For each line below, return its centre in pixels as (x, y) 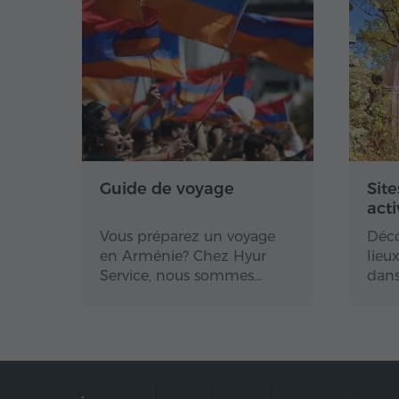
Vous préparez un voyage (187, 236)
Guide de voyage (167, 189)
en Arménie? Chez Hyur (183, 256)
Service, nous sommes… (181, 276)
